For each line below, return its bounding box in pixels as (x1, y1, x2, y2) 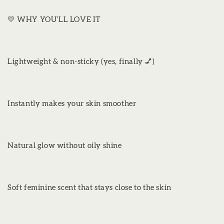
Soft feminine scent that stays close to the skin (7, 183, 171, 191)
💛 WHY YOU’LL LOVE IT (7, 15, 100, 23)
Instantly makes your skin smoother (7, 99, 136, 107)
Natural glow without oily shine (7, 141, 122, 149)
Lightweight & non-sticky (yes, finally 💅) (7, 57, 155, 65)
